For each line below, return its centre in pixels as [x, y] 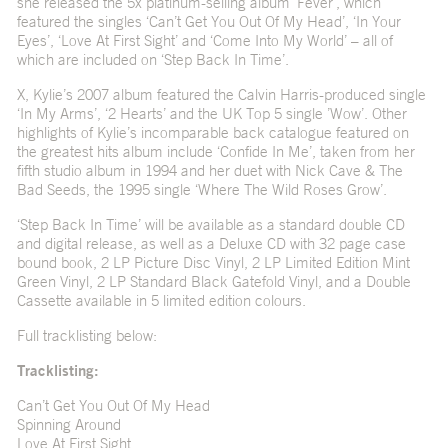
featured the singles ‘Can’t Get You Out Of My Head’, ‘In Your [208, 22]
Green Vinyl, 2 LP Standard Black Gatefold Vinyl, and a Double [213, 282]
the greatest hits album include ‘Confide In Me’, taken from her [215, 152]
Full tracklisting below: [86, 336]
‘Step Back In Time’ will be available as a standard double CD [210, 225]
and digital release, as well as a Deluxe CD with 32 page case [211, 244]
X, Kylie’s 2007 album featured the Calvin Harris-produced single [221, 95]
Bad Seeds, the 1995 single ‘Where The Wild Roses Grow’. [201, 190]
